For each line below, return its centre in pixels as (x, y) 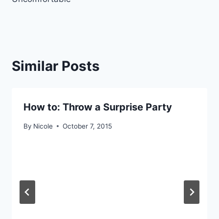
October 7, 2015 (88, 126)
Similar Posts (56, 66)
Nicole (43, 126)
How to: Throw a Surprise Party (98, 107)
